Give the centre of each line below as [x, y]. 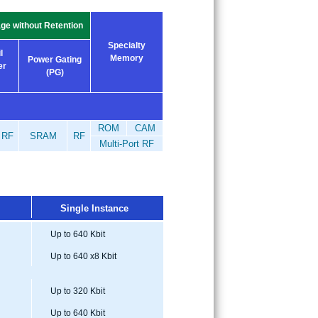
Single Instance [94, 208]
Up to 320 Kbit [76, 291]
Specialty [127, 45]
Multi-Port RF [127, 143]
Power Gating [55, 59]
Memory [127, 58]
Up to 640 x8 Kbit [81, 256]
